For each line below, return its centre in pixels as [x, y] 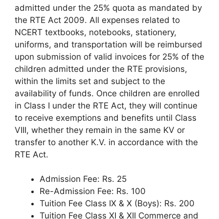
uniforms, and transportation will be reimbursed [109, 44]
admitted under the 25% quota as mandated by [108, 8]
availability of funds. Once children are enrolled [107, 93]
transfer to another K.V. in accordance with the [106, 142]
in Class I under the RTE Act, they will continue [106, 105]
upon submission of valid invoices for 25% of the [109, 56]
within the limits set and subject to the [90, 81]
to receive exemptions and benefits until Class [106, 118]
